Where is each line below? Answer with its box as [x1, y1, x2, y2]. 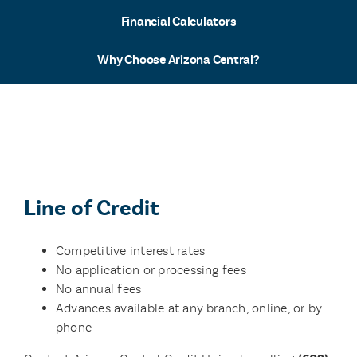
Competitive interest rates [55, 243, 206, 258]
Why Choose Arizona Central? [97, 52, 260, 68]
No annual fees [55, 281, 142, 296]
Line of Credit [23, 194, 159, 222]
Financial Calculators [120, 14, 237, 29]
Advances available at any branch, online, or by [55, 300, 323, 316]
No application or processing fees [55, 262, 246, 277]
